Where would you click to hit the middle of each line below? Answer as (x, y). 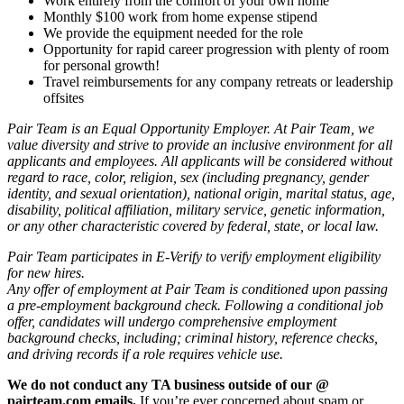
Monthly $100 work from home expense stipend (182, 17)
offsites (64, 98)
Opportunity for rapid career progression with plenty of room (216, 50)
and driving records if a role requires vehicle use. (145, 354)
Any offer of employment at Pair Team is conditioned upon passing (197, 289)
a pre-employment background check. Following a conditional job (195, 306)
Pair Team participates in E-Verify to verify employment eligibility (194, 257)
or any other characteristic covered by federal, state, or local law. (195, 226)
